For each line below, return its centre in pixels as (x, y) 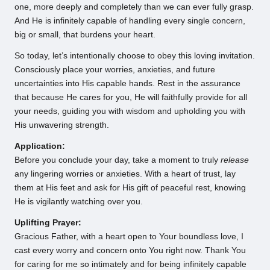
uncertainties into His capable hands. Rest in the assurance (127, 84)
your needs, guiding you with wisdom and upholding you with (130, 111)
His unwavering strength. (62, 125)
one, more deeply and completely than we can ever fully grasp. (134, 7)
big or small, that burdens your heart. (85, 35)
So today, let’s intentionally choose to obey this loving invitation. (135, 56)
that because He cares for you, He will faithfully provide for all (131, 98)
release (235, 160)
